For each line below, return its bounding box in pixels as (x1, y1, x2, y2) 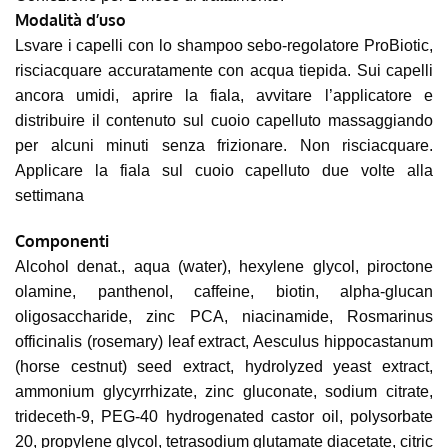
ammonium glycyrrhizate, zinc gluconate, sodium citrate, (15, 382, 433, 400)
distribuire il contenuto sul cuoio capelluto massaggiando (15, 111, 433, 129)
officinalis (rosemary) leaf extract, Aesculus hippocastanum (15, 332, 433, 350)
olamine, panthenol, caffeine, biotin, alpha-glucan (15, 282, 433, 300)
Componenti (15, 230, 109, 251)
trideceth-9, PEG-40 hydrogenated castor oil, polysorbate (15, 407, 433, 425)
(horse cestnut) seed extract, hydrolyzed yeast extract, (15, 357, 433, 375)
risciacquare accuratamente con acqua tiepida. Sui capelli (15, 61, 433, 79)
